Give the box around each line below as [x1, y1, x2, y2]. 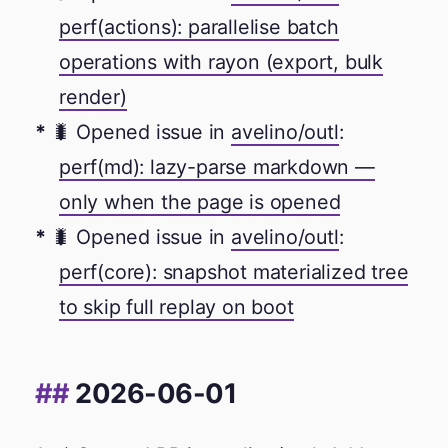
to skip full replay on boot [59, 294, 294, 319]
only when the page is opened [59, 189, 341, 214]
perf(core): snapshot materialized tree [59, 259, 409, 284]
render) [59, 84, 127, 109]
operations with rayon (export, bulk [59, 49, 384, 74]
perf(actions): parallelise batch [59, 14, 339, 39]
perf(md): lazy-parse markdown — [59, 154, 375, 179]
